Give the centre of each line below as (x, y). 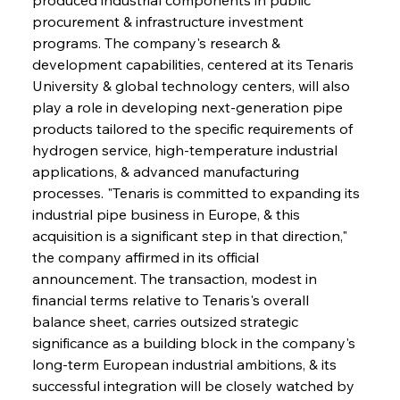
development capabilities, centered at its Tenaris (194, 64)
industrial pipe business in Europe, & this (167, 214)
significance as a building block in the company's (195, 342)
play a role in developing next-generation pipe (189, 107)
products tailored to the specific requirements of (194, 128)
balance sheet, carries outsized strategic (167, 321)
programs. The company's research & (158, 42)
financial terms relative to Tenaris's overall (172, 300)
